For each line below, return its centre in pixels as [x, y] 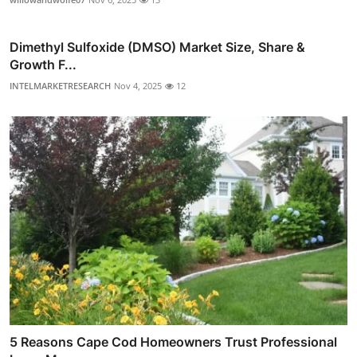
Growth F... [43, 64]
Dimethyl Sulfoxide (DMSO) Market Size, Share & [157, 47]
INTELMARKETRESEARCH [60, 85]
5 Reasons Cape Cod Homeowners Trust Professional [173, 341]
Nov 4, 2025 [138, 85]
